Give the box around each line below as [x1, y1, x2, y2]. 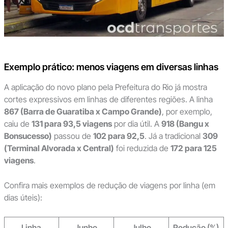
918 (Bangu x [161, 118, 209, 129]
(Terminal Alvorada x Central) [4, 142, 114, 153]
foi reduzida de [113, 142, 170, 153]
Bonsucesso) [4, 130, 52, 141]
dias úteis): [4, 192, 42, 203]
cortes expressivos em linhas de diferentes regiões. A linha [4, 94, 213, 104]
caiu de [4, 118, 32, 129]
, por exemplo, [161, 106, 212, 117]
